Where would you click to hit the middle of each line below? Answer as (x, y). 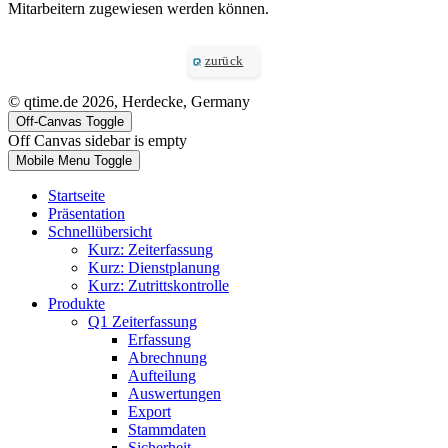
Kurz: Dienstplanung (154, 267)
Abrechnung (167, 357)
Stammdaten (167, 429)
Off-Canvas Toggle (70, 121)
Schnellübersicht (100, 231)
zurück (224, 61)
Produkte (76, 303)
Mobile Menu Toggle (74, 160)
